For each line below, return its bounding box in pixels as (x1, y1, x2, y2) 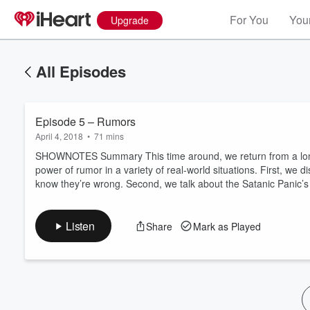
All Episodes (36, 60, 126, 82)
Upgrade (111, 13, 149, 27)
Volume (243, 187, 280, 199)
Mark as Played (192, 219, 261, 233)
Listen (66, 218, 95, 234)
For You (230, 12, 268, 28)
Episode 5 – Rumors (35, 113, 136, 129)
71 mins (94, 130, 124, 142)
